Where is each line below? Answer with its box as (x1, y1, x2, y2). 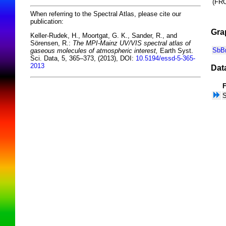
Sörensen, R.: (30, 39, 73, 47)
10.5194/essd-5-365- (136, 54, 195, 63)
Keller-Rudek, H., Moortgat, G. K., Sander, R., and (30, 32, 177, 40)
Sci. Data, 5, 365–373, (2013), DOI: (30, 54, 136, 63)
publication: (30, 17, 64, 25)
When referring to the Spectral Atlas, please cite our (30, 10, 181, 18)
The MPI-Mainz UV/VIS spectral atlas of (73, 39, 191, 47)
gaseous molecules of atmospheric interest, (30, 47, 158, 55)
